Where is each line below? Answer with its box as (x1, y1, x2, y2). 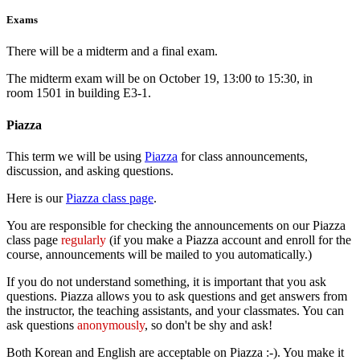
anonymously (77, 317, 145, 332)
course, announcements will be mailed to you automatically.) (6, 247, 312, 261)
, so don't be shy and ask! (145, 317, 272, 332)
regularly (61, 232, 106, 247)
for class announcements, (178, 149, 308, 163)
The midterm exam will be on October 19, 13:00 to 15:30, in (6, 72, 313, 86)
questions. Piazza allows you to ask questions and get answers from (6, 288, 347, 303)
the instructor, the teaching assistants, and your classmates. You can (6, 303, 344, 317)
